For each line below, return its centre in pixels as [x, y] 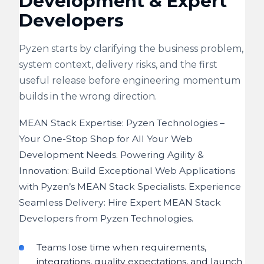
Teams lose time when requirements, [121, 247]
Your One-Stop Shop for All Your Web [106, 139]
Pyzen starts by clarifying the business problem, [131, 49]
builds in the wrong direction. [88, 96]
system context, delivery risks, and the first [118, 65]
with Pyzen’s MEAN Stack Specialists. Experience [130, 187]
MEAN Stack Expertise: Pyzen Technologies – [122, 123]
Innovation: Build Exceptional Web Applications [127, 171]
